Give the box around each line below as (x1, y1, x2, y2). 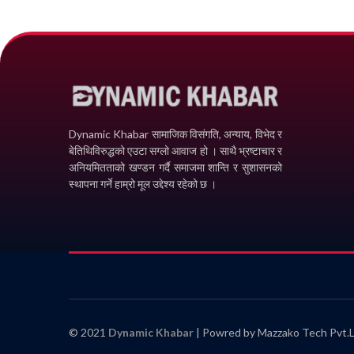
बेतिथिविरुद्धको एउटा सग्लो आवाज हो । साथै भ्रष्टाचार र (69, 143, 282, 157)
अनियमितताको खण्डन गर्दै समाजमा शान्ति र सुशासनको (69, 160, 282, 174)
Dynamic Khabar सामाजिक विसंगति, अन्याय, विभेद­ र (69, 126, 282, 141)
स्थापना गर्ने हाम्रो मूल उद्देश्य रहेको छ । (69, 176, 217, 190)
